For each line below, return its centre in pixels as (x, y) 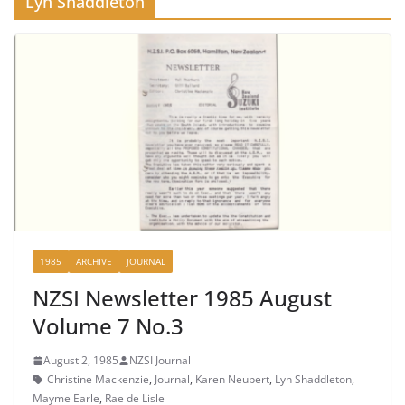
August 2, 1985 (81, 361)
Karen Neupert (232, 380)
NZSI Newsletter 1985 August (182, 298)
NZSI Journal (160, 361)
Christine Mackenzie (98, 380)
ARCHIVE (94, 262)
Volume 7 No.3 (108, 326)
